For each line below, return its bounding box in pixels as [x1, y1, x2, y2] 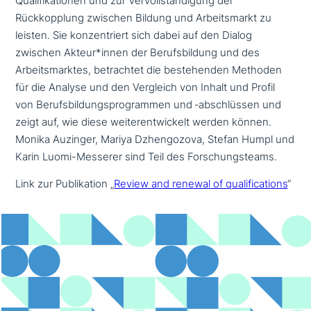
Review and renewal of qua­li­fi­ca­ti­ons [114, 178, 288, 191]
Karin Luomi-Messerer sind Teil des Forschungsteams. [15, 150, 278, 163]
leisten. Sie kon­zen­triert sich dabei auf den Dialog [15, 28, 253, 42]
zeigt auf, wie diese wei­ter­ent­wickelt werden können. [15, 115, 272, 128]
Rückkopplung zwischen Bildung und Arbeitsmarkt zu [15, 11, 272, 24]
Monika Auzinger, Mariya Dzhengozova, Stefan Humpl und [15, 133, 295, 146]
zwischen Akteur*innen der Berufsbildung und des [15, 46, 260, 59]
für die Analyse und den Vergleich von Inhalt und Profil [15, 81, 276, 94]
